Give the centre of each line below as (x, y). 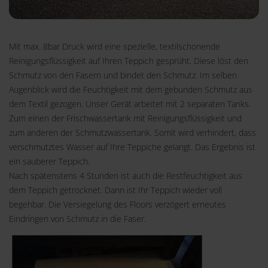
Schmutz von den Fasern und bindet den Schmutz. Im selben (123, 75)
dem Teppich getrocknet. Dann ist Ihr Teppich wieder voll (115, 190)
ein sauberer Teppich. (49, 162)
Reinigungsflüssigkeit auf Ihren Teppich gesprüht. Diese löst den (129, 61)
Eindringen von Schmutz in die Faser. (77, 219)
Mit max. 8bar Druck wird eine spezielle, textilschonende (115, 47)
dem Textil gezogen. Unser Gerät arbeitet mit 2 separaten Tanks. (130, 104)
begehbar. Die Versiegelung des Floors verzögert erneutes (118, 205)
